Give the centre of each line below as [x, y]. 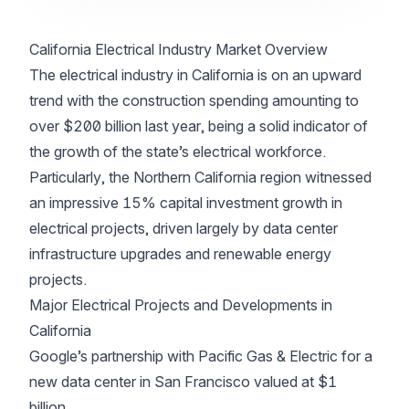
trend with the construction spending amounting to [194, 100]
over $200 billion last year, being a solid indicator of [199, 126]
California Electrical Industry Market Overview [178, 49]
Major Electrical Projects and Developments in [181, 305]
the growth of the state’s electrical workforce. [178, 152]
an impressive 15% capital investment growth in [186, 203]
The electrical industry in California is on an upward [195, 75]
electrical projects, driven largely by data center [184, 228]
